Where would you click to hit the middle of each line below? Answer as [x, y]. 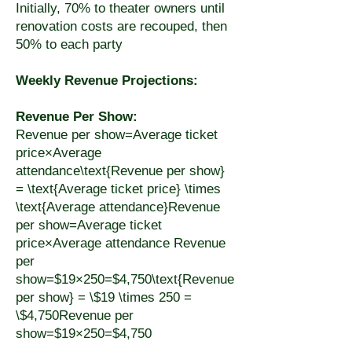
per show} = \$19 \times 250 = [104, 297]
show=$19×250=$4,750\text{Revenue [125, 279]
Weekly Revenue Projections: [107, 81]
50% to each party [69, 44]
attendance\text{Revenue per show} [120, 171]
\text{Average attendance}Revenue [118, 207]
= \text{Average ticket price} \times [118, 189]
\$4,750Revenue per [75, 315]
